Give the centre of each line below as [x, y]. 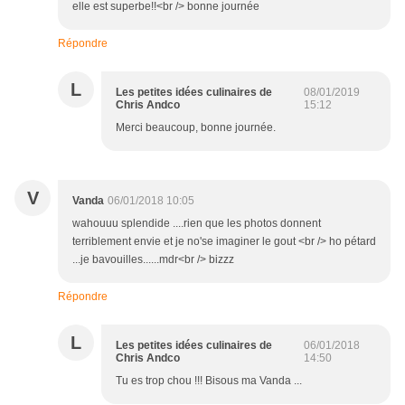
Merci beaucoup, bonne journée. [196, 128]
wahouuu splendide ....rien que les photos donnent [197, 224]
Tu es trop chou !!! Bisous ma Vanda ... [209, 381]
